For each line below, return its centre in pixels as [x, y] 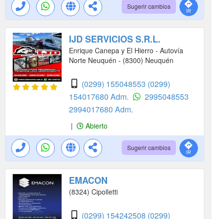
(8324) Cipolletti [93, 192]
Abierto [96, 126]
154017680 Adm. [100, 97]
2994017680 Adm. [101, 109]
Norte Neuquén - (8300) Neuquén [121, 60]
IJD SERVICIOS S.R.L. [115, 39]
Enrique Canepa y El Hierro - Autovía [126, 50]
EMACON [88, 180]
